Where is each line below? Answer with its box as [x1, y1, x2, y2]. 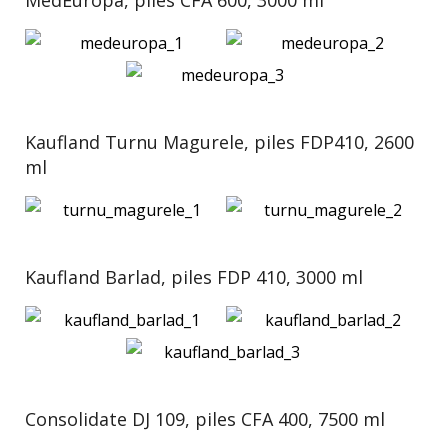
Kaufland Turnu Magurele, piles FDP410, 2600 [25, 130, 414, 154]
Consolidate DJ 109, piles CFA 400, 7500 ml [25, 407, 385, 431]
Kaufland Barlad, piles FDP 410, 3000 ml [25, 265, 363, 289]
